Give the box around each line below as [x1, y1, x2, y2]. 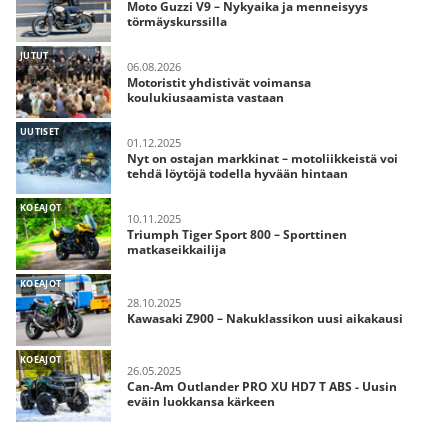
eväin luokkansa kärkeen [127, 393, 275, 410]
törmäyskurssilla [127, 13, 227, 30]
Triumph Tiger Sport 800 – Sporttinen [127, 226, 347, 243]
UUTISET [20, 125, 60, 138]
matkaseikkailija [127, 241, 226, 258]
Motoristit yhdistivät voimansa [127, 74, 311, 91]
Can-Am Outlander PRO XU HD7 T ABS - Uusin [127, 378, 397, 395]
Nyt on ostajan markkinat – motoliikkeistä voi [127, 150, 398, 167]
